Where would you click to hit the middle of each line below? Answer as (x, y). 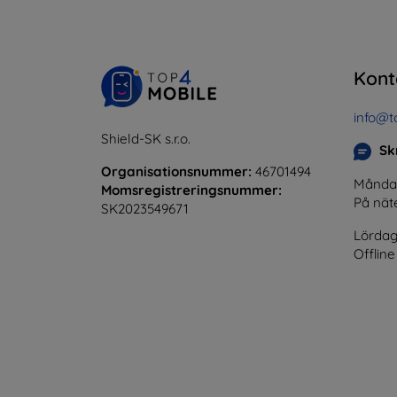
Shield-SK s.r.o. (146, 138)
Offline (374, 253)
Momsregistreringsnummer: (191, 190)
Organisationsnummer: (176, 171)
